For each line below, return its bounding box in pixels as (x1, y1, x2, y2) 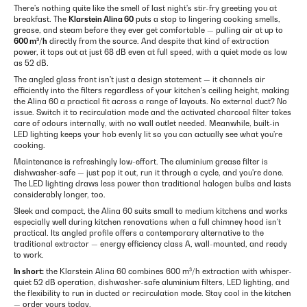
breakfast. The (14, 14, 69, 25)
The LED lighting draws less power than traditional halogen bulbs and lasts (14, 179, 291, 189)
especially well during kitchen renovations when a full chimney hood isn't (14, 217, 281, 228)
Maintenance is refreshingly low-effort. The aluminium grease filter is (14, 157, 268, 167)
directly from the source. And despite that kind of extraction (47, 36, 269, 47)
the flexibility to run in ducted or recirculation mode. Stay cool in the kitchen (14, 288, 291, 299)
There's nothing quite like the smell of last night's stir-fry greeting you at (14, 3, 277, 14)
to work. (14, 250, 44, 260)
